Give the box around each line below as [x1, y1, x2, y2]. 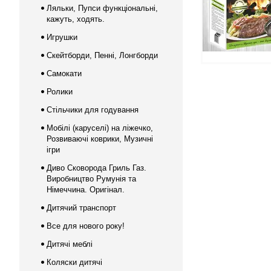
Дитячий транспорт [47, 203, 116, 212]
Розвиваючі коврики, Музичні [47, 134, 153, 143]
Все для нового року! [47, 221, 125, 230]
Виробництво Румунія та [47, 174, 136, 183]
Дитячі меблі [47, 240, 93, 249]
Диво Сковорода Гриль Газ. [47, 163, 146, 172]
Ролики [47, 87, 73, 96]
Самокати [47, 69, 82, 78]
